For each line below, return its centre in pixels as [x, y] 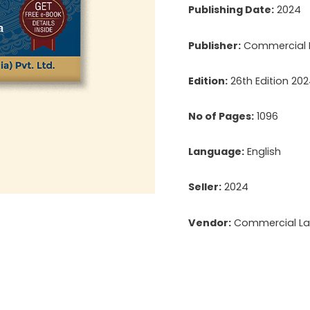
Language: [216, 152]
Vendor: [210, 222]
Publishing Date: [231, 10]
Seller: [205, 187]
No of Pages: [221, 117]
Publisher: [215, 45]
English [263, 152]
